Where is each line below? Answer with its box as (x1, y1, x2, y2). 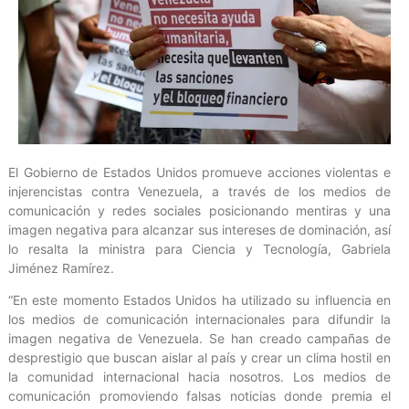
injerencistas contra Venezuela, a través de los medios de (8, 183, 391, 199)
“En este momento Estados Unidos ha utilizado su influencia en (8, 292, 391, 309)
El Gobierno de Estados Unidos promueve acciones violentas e (8, 163, 391, 180)
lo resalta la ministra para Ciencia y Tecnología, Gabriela (8, 240, 391, 257)
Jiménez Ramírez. (8, 259, 114, 276)
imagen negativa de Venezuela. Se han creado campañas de (8, 330, 391, 347)
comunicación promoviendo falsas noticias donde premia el (8, 388, 391, 404)
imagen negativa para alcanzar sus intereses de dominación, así (8, 221, 391, 237)
